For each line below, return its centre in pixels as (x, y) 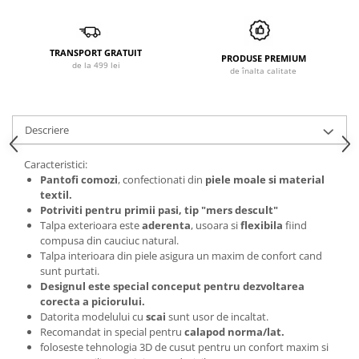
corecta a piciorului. (93, 301)
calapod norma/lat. (234, 331)
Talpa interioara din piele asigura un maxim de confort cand (181, 255)
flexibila (260, 225)
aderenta (166, 225)
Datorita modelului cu (93, 316)
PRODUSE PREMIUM (263, 58)
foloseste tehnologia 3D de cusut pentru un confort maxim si (184, 347)
